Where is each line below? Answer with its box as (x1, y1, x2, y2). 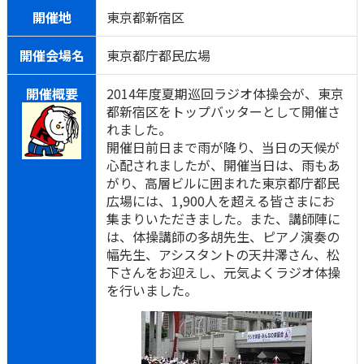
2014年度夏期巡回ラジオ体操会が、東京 (106, 84, 344, 103)
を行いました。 (106, 280, 197, 300)
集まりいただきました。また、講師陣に (106, 209, 340, 228)
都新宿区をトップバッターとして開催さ (106, 102, 340, 121)
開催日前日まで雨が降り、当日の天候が (106, 137, 340, 157)
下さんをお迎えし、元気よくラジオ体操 (106, 262, 340, 282)
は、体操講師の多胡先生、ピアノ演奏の (106, 227, 340, 246)
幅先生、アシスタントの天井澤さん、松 (106, 245, 340, 264)
